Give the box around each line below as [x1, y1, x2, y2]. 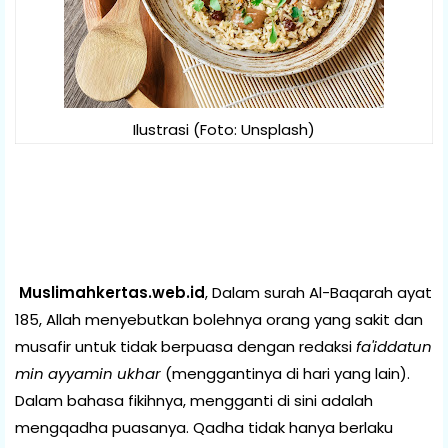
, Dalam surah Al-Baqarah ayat [205, 281, 432, 303]
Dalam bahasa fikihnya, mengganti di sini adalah [15, 389, 373, 411]
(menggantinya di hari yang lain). [161, 362, 410, 384]
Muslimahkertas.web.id [19, 281, 205, 303]
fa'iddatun [356, 335, 432, 357]
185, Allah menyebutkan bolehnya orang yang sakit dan [15, 308, 423, 330]
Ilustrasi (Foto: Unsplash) [133, 118, 315, 140]
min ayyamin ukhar [15, 362, 161, 384]
